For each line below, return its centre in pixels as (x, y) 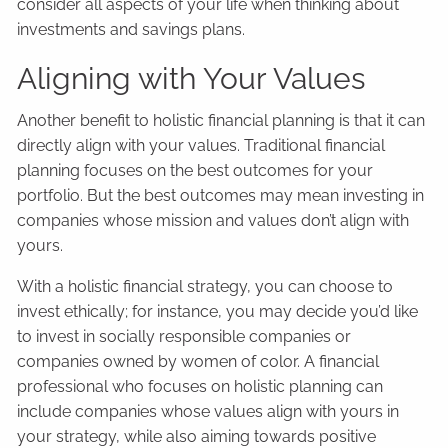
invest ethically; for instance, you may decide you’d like (218, 311)
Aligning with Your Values (191, 78)
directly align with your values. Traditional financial (201, 145)
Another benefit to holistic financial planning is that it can (221, 120)
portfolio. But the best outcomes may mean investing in (221, 195)
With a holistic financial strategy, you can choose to (205, 286)
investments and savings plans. (131, 29)
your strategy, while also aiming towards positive (197, 436)
